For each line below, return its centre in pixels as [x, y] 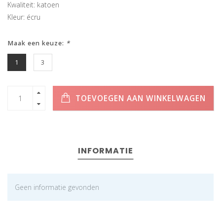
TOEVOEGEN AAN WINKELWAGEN [139, 98]
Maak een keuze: [37, 43]
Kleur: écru [24, 17]
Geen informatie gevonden [57, 187]
